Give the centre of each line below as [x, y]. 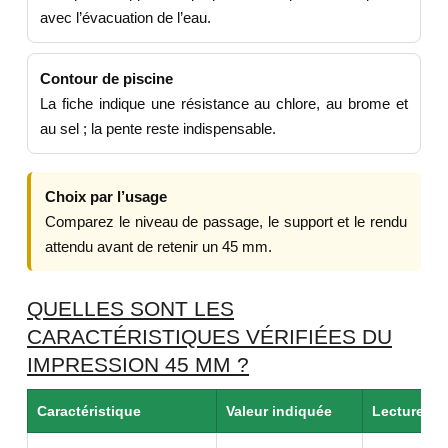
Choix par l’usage [106, 196]
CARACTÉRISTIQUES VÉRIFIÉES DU [209, 336]
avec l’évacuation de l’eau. [125, 17]
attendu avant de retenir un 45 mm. [158, 246]
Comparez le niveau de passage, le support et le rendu [226, 221]
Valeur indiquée [279, 410]
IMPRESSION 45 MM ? [138, 364]
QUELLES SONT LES [130, 308]
